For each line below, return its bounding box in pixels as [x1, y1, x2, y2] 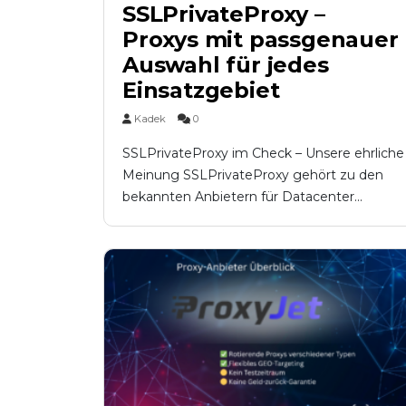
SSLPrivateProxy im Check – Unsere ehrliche [122, 145, 404, 162]
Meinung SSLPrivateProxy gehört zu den [122, 167, 383, 184]
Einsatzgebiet [122, 77, 280, 104]
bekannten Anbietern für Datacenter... [122, 188, 362, 206]
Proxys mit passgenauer [122, 26, 399, 53]
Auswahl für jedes [122, 52, 329, 79]
